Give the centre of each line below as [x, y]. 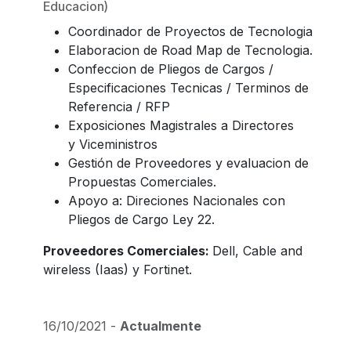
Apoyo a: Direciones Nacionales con [177, 201]
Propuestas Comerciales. [142, 182]
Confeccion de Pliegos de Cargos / [171, 69]
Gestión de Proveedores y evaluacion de [188, 163]
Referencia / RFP [119, 107]
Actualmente [161, 326]
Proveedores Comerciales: [128, 251]
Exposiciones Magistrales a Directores [181, 126]
